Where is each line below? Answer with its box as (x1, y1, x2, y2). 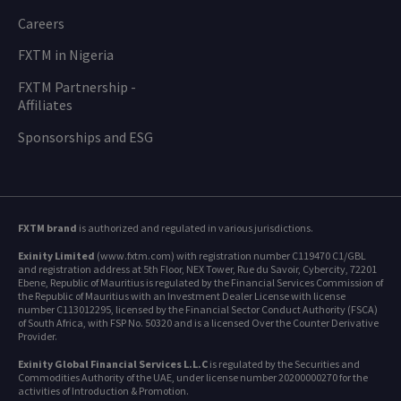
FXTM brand (18, 221, 77, 235)
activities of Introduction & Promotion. (18, 384, 189, 398)
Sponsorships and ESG (18, 128, 153, 147)
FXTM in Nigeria (18, 46, 114, 64)
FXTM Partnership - (18, 78, 136, 97)
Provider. (18, 329, 57, 344)
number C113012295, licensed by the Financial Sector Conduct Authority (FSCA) (18, 303, 378, 317)
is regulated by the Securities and (208, 357, 360, 371)
